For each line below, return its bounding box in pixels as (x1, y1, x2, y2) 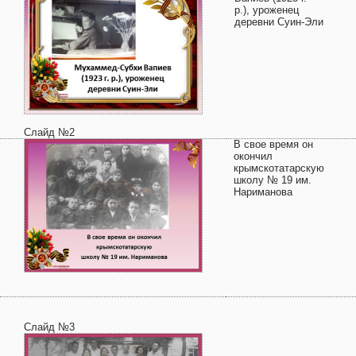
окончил (234, 150, 273, 162)
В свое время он (234, 138, 313, 150)
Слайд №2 (24, 126, 75, 138)
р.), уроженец (234, 4, 299, 16)
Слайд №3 (24, 321, 75, 333)
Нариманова (234, 186, 292, 198)
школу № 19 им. (234, 174, 311, 186)
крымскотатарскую (234, 162, 324, 174)
